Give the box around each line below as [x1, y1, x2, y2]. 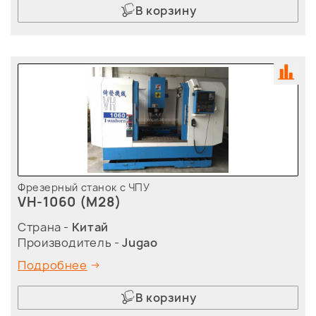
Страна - [18, 219, 72, 236]
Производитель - [18, 235, 123, 251]
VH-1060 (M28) [18, 193, 122, 212]
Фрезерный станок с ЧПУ [18, 181, 150, 195]
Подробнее [18, 257, 87, 274]
